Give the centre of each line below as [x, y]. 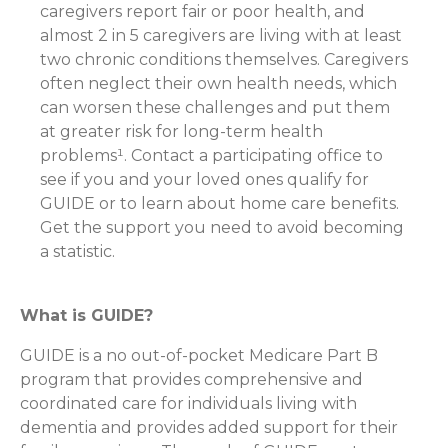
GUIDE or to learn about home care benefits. [219, 203]
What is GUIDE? [86, 315]
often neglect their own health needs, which [218, 83]
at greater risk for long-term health [181, 131]
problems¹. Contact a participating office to [211, 155]
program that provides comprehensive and [191, 379]
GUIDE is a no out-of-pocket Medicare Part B [199, 355]
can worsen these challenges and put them [215, 107]
